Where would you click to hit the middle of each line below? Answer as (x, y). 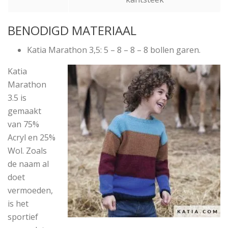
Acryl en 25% (32, 137)
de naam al (28, 164)
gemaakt (24, 111)
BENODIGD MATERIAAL (72, 30)
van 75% (23, 124)
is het (18, 204)
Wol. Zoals (27, 151)
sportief (23, 217)
